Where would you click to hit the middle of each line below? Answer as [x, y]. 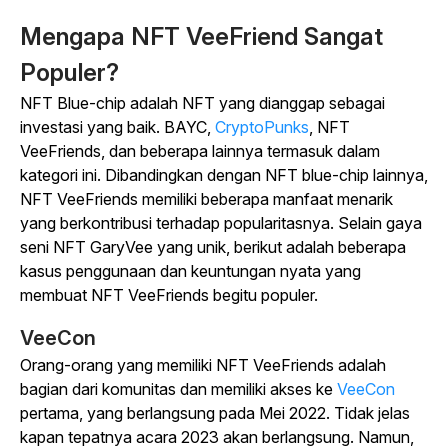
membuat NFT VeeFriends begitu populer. [169, 295]
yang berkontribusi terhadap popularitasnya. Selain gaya [221, 223]
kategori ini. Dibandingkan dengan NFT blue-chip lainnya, [224, 175]
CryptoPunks [262, 127]
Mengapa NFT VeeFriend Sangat [201, 36]
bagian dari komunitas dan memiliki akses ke [178, 389]
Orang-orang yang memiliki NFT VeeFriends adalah [203, 365]
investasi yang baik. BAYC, [117, 127]
